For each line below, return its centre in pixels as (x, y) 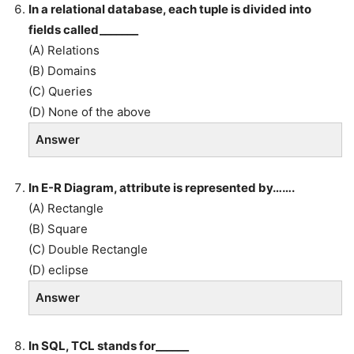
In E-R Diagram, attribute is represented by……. (162, 188)
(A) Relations (64, 51)
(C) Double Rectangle (88, 250)
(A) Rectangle (66, 209)
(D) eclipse (58, 270)
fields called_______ (83, 30)
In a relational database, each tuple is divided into (170, 9)
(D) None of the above (90, 112)
